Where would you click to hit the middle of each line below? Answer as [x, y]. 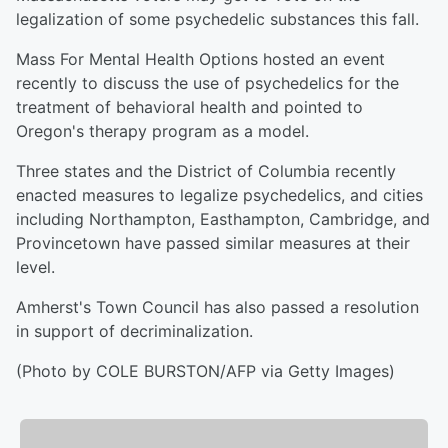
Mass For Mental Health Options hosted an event [200, 59]
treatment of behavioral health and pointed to [189, 107]
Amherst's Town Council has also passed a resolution [217, 307]
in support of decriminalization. [134, 331]
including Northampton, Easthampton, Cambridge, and [223, 219]
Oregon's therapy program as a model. [162, 131]
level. [35, 267]
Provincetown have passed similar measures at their [213, 243]
